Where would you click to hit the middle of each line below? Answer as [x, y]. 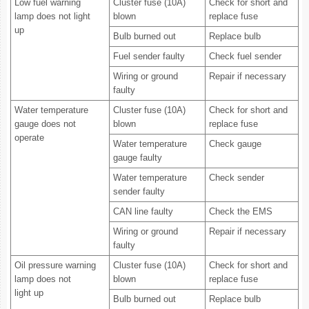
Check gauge [235, 144]
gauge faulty [138, 158]
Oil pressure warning [55, 265]
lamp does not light [52, 16]
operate [29, 138]
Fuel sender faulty [149, 56]
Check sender [237, 178]
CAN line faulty [143, 211]
